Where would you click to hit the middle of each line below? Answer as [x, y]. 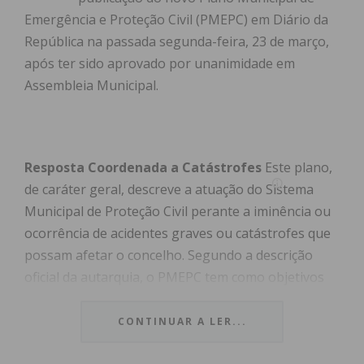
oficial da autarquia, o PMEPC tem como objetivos [174, 277]
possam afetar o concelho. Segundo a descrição [169, 256]
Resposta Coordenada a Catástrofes [143, 168]
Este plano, [297, 168]
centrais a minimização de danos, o [130, 299]
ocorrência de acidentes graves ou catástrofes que [178, 234]
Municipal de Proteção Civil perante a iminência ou [178, 212]
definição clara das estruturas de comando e [158, 343]
